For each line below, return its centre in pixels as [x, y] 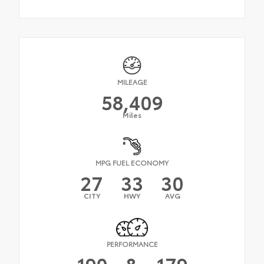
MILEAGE [132, 81]
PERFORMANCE [132, 244]
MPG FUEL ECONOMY [132, 162]
